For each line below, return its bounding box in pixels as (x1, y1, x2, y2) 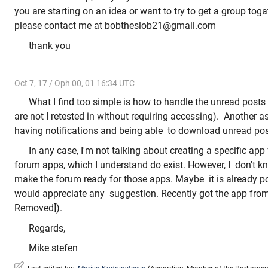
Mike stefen (29, 242, 78, 254)
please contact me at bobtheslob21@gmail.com (14, 20, 216, 32)
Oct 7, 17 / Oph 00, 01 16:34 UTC (14, 78, 135, 89)
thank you (29, 39, 71, 51)
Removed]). (14, 202, 62, 214)
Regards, (29, 222, 65, 234)
